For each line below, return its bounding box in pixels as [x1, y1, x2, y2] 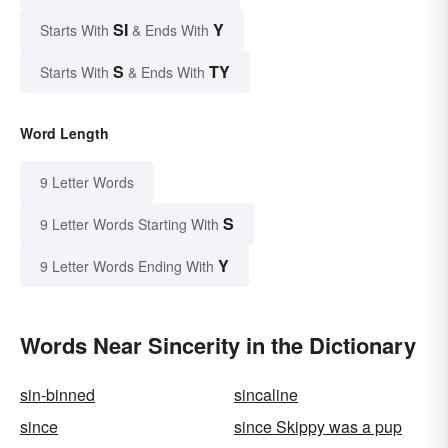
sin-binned [20, 383, 95, 407]
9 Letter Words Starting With [40, 214, 219, 235]
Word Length [20, 123, 109, 144]
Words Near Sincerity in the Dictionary [20, 329, 416, 362]
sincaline [234, 383, 298, 407]
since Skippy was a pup [234, 415, 402, 439]
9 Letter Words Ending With [40, 256, 214, 277]
